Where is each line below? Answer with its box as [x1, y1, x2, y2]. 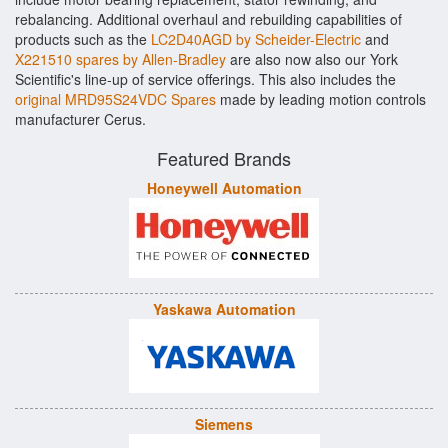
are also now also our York [226, 49, 398, 69]
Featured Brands [157, 145, 291, 171]
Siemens [195, 414, 253, 434]
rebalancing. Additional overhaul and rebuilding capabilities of [15, 9, 402, 29]
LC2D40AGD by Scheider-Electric [151, 29, 361, 49]
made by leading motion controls [216, 89, 426, 109]
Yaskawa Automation [152, 299, 296, 319]
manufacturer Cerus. [15, 109, 146, 129]
